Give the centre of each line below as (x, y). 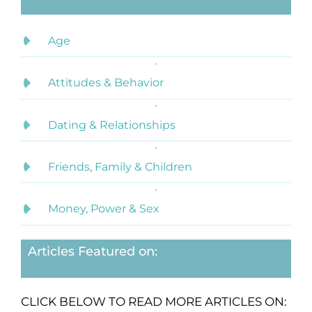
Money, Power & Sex (104, 209)
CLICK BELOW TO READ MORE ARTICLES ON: (154, 301)
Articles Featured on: (92, 251)
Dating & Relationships (112, 125)
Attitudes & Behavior (106, 83)
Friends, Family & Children (120, 167)
